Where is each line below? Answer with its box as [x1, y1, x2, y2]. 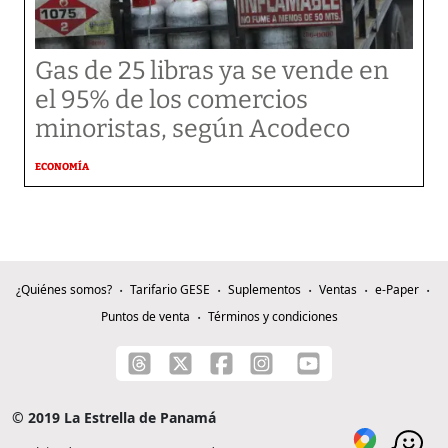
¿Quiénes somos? [15, 281, 112, 298]
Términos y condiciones [207, 308, 338, 325]
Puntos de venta [100, 308, 190, 325]
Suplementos [227, 281, 301, 298]
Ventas [318, 281, 357, 298]
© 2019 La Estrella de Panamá [12, 408, 216, 427]
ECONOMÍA [35, 161, 89, 173]
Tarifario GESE [129, 281, 210, 298]
